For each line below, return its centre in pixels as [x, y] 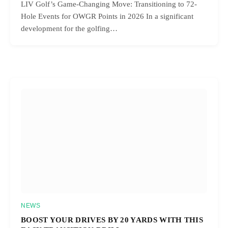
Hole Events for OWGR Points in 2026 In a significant [107, 17]
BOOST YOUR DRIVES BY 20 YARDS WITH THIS [112, 220]
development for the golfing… [69, 29]
